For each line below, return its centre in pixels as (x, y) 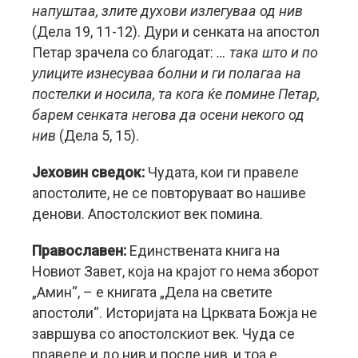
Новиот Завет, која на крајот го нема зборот (175, 272)
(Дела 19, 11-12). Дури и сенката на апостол (176, 32)
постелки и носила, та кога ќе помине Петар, (176, 94)
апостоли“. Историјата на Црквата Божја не (175, 313)
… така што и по (267, 53)
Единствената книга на (205, 251)
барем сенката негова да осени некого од (168, 115)
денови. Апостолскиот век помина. (147, 214)
